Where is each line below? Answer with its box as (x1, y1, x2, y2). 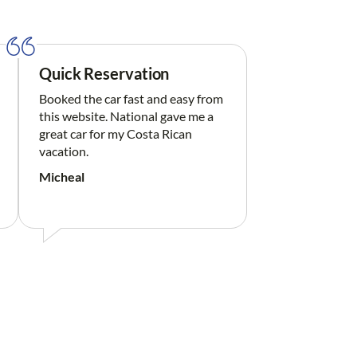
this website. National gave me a (39, 108, 214, 124)
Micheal (39, 169, 84, 185)
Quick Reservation (39, 64, 170, 84)
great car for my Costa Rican (39, 126, 192, 142)
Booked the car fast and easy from (39, 91, 223, 107)
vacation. (39, 143, 88, 159)
